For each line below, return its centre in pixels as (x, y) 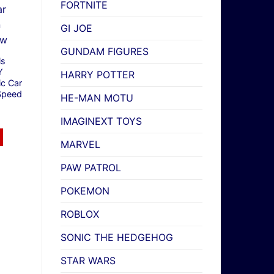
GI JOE (76, 28)
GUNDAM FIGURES (104, 52)
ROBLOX (80, 214)
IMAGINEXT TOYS (101, 121)
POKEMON (85, 191)
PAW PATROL (91, 168)
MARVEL (80, 145)
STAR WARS (88, 261)
